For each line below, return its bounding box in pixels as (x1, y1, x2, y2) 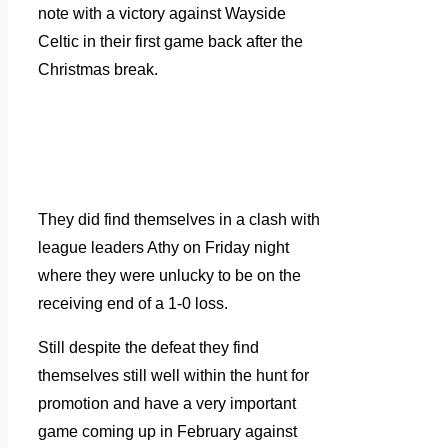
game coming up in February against (38, 423, 297, 441)
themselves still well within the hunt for (38, 367, 309, 385)
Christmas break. (38, 61, 158, 79)
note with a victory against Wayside (38, 5, 286, 23)
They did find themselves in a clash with (38, 211, 320, 229)
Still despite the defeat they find (38, 339, 259, 357)
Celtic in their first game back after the (38, 33, 303, 51)
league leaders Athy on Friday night (38, 239, 289, 257)
